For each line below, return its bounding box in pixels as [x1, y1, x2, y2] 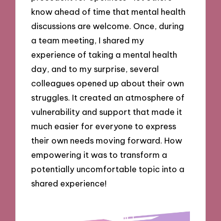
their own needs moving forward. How [31, 135, 183, 146]
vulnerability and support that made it [31, 107, 183, 117]
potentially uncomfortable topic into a [31, 164, 185, 175]
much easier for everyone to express [31, 121, 177, 132]
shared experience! [31, 178, 107, 189]
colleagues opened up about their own [31, 78, 184, 89]
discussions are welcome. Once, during [31, 21, 184, 32]
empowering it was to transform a [31, 149, 168, 160]
